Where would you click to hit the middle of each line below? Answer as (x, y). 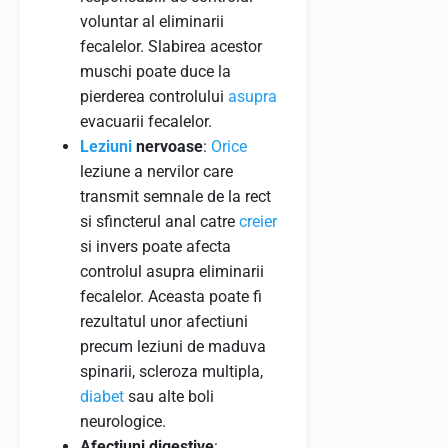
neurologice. (123, 421)
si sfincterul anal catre (159, 221)
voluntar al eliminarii (152, 21)
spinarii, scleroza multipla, (171, 371)
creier (258, 221)
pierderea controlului (154, 96)
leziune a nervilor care (156, 171)
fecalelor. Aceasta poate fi (171, 296)
